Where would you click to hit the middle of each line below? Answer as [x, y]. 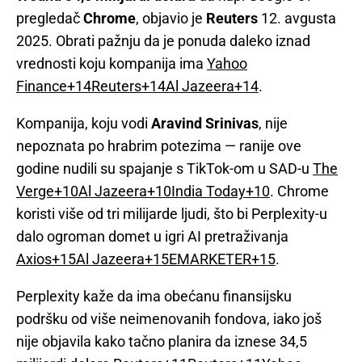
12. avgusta [297, 18]
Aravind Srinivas [205, 123]
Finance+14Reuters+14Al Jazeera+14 [137, 86]
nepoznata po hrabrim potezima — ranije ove [159, 145]
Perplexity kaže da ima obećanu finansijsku [154, 296]
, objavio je [171, 18]
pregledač [50, 18]
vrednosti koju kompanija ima [112, 63]
